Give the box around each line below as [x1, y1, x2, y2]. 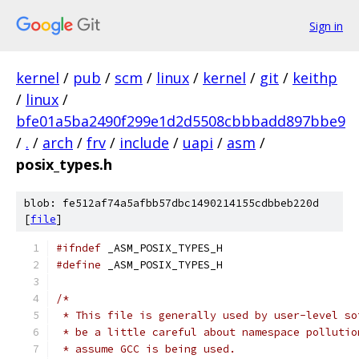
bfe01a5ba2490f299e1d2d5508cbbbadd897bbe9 [16, 111, 345, 131]
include [119, 133, 169, 152]
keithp [292, 68, 337, 87]
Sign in [309, 18, 343, 34]
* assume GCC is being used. [56, 342, 236, 356]
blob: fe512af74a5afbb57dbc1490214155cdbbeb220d [24, 196, 319, 210]
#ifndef [56, 241, 101, 255]
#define [56, 258, 101, 272]
